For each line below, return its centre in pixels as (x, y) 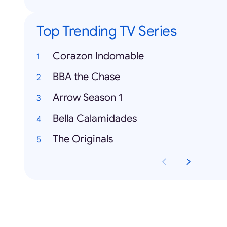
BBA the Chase (86, 77)
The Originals (83, 139)
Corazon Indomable (98, 56)
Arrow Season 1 (88, 98)
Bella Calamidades (95, 119)
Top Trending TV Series (106, 31)
